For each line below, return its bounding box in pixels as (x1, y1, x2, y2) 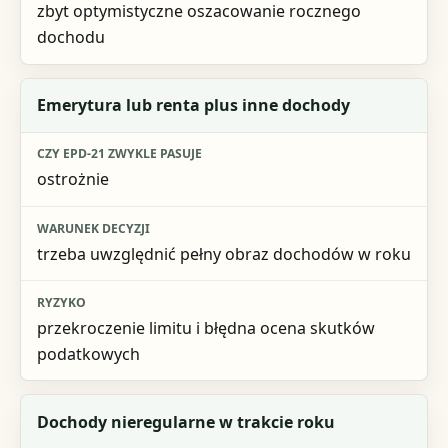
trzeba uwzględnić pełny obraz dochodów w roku (36, 242, 411, 265)
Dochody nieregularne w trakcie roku (36, 410, 335, 433)
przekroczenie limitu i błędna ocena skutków (36, 316, 375, 339)
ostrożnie (36, 168, 109, 191)
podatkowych (36, 342, 140, 365)
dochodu (36, 26, 105, 49)
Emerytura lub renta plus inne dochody (36, 94, 350, 117)
